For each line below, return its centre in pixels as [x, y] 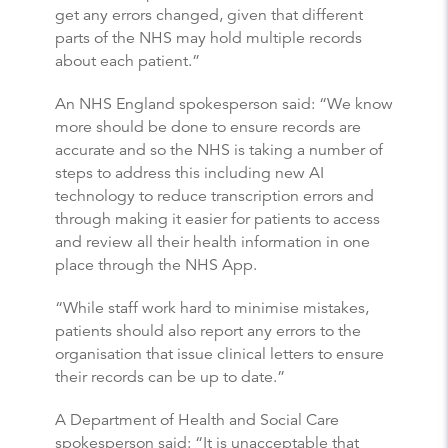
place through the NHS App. [156, 264]
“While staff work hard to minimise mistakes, [212, 307]
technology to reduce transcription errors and [214, 195]
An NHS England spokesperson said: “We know [224, 103]
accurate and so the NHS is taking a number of [219, 149]
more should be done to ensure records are [208, 126]
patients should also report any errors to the [208, 330]
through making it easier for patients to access [217, 218]
